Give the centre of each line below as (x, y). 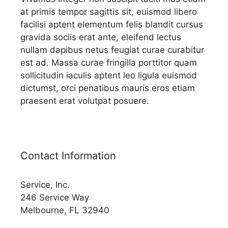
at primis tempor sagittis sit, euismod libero (109, 11)
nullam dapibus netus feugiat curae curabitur (112, 50)
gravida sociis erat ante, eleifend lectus (101, 37)
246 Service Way (55, 197)
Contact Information (68, 155)
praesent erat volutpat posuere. (85, 101)
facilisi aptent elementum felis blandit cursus (112, 24)
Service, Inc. (45, 184)
